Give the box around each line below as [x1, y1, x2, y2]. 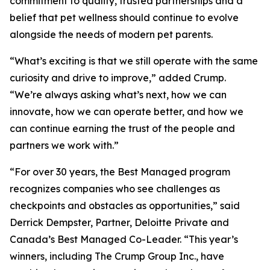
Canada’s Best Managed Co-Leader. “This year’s [10, 233, 238, 245]
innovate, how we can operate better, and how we [10, 105, 243, 118]
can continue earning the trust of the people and [10, 122, 235, 134]
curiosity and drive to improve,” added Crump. [10, 72, 226, 84]
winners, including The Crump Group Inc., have [10, 250, 224, 262]
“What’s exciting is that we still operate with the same [10, 55, 258, 67]
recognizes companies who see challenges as [10, 183, 220, 195]
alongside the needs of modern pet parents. [10, 28, 213, 40]
